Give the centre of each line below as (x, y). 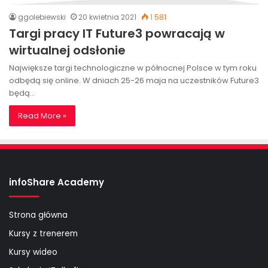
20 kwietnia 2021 (107, 17)
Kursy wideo (33, 252)
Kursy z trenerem (43, 233)
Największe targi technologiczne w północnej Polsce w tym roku (133, 68)
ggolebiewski (42, 17)
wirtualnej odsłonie (67, 50)
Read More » (42, 115)
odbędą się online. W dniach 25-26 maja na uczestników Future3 (134, 80)
